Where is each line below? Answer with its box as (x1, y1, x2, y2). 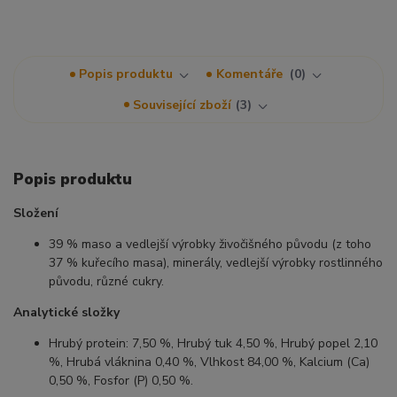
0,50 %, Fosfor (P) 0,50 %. (49, 372, 193, 390)
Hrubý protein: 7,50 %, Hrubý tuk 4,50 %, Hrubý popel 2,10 (49, 335, 378, 353)
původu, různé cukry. (49, 273, 164, 291)
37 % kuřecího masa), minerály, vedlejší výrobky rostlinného (49, 254, 383, 272)
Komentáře (215, 66, 286, 83)
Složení (13, 205, 58, 222)
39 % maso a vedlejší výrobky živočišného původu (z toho (49, 236, 371, 253)
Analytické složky (13, 304, 120, 322)
